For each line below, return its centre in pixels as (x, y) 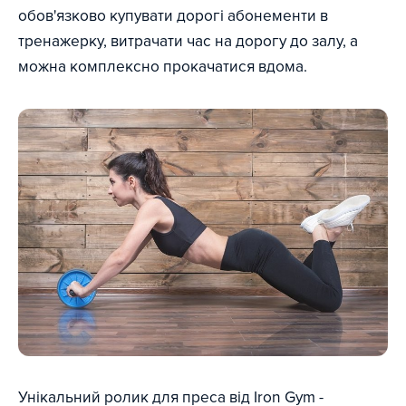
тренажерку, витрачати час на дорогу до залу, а (188, 42)
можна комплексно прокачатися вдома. (163, 67)
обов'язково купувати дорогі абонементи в (173, 16)
